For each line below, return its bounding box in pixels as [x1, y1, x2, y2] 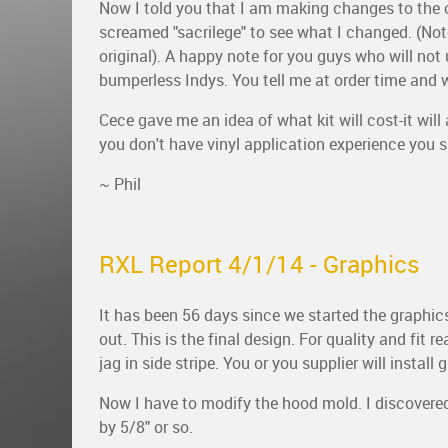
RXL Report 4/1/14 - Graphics [99, 249, 420, 279]
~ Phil [99, 174, 141, 194]
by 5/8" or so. [99, 417, 193, 437]
